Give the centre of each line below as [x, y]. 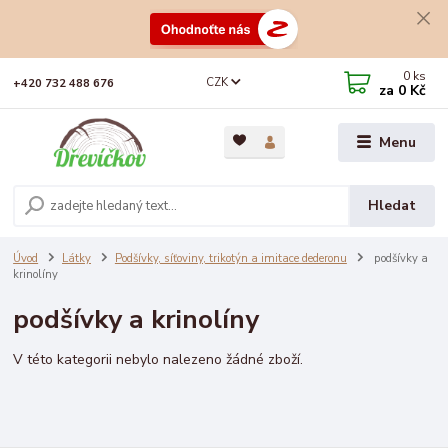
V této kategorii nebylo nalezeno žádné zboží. [158, 360]
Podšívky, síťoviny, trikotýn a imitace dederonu [230, 258]
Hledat [392, 206]
